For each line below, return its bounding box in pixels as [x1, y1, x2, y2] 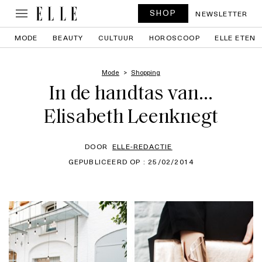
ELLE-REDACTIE [112, 141, 173, 151]
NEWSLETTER [195, 8, 248, 19]
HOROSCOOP [149, 32, 200, 43]
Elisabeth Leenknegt [43, 108, 219, 128]
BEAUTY [53, 32, 84, 43]
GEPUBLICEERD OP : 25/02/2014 [68, 156, 194, 167]
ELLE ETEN [215, 32, 256, 43]
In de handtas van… [49, 84, 213, 105]
